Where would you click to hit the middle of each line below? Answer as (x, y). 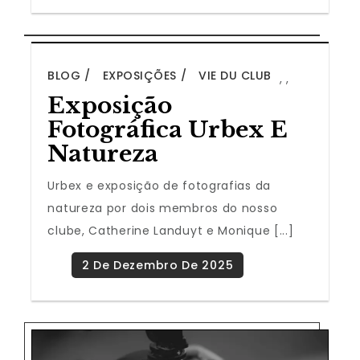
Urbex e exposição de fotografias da (159, 186)
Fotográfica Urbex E (168, 130)
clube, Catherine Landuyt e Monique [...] (171, 231)
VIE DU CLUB (235, 76)
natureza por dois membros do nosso (163, 209)
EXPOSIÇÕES (139, 76)
